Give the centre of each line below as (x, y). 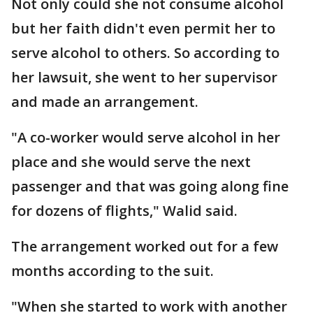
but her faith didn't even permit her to (143, 28)
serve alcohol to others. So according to (145, 53)
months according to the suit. (112, 271)
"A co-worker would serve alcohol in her (146, 137)
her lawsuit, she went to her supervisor (144, 77)
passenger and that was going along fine (150, 186)
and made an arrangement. (105, 102)
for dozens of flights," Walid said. (124, 211)
